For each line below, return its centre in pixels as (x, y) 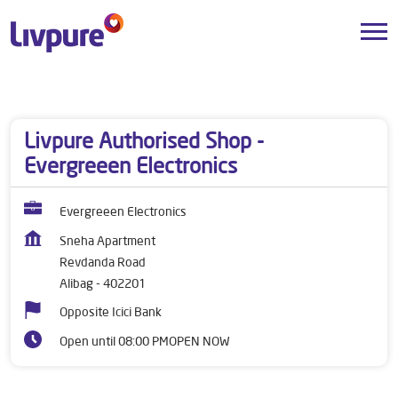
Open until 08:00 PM (114, 341)
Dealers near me (55, 88)
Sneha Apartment (107, 241)
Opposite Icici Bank (111, 312)
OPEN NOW (199, 341)
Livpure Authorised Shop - (144, 140)
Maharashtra (158, 88)
